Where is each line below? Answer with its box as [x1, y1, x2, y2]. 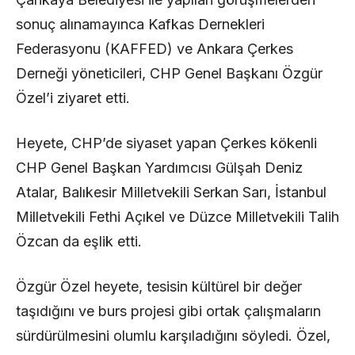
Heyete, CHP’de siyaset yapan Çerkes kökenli [16, 134, 317, 151]
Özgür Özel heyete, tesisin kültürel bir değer [16, 277, 302, 295]
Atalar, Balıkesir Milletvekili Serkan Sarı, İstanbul [16, 183, 326, 200]
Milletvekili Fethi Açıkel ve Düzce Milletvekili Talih [16, 208, 339, 225]
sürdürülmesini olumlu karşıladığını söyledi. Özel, [16, 326, 330, 344]
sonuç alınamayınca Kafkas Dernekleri [16, 15, 265, 32]
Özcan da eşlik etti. [16, 232, 142, 250]
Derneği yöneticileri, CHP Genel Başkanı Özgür [16, 64, 323, 82]
